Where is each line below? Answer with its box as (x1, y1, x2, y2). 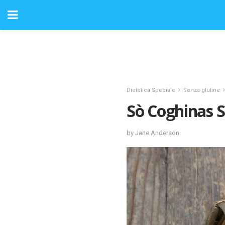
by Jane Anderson (127, 129, 179, 137)
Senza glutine (183, 87, 220, 93)
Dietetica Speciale (127, 87, 175, 93)
